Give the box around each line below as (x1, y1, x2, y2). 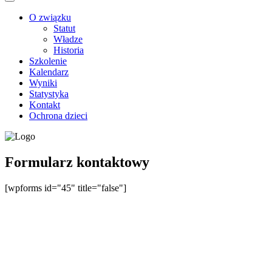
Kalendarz (29, 66, 69, 77)
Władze (53, 33, 83, 44)
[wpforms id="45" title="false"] (5, 182, 126, 193)
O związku (29, 12, 71, 22)
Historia (53, 44, 84, 55)
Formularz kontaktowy (5, 154, 149, 170)
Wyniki (29, 77, 57, 88)
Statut (53, 22, 75, 33)
